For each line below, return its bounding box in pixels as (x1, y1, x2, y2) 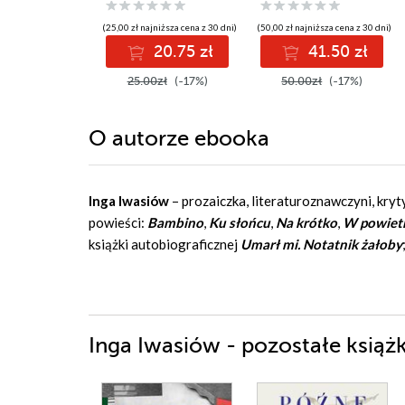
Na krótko (276, 214, 337, 231)
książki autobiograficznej (89, 236, 240, 253)
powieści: (89, 214, 147, 231)
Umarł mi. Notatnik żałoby (240, 236, 402, 253)
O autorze (89, 127, 194, 152)
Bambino (147, 214, 203, 231)
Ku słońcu (209, 214, 270, 231)
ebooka (194, 127, 269, 152)
